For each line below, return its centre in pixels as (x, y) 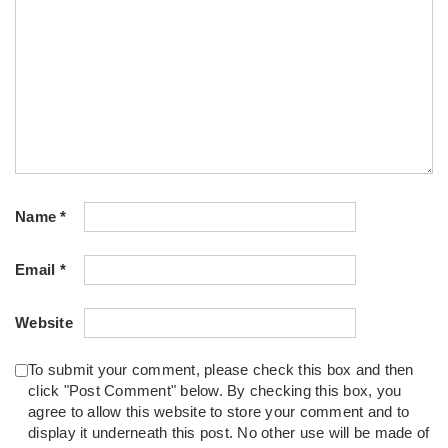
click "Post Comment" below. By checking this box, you (215, 391)
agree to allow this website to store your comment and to (218, 412)
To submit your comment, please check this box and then (221, 370)
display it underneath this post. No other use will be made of (229, 433)
